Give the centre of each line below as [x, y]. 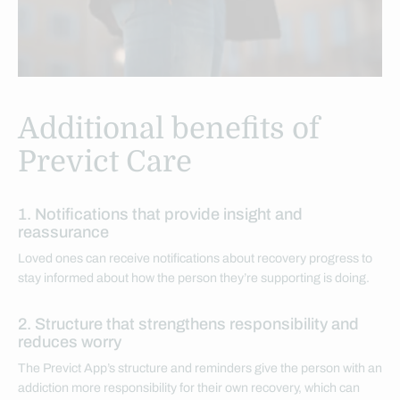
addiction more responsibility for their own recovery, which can [189, 388]
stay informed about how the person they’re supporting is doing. [194, 279]
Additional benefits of [169, 129]
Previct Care [105, 162]
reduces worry [70, 342]
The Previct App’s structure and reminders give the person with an [200, 369]
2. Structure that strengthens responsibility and [188, 325]
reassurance [63, 233]
